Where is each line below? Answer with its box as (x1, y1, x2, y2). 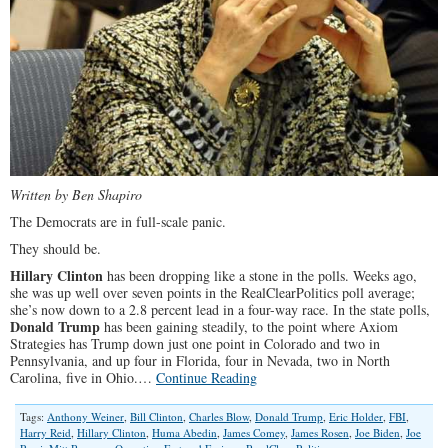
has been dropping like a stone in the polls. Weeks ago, (103, 266, 417, 286)
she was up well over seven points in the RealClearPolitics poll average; (10, 283, 415, 303)
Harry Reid (20, 425, 71, 441)
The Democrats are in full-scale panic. (10, 212, 226, 232)
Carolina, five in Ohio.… (10, 368, 156, 388)
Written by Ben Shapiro (10, 185, 142, 205)
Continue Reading (156, 368, 257, 388)
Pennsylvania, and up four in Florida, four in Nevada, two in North (10, 351, 390, 371)
